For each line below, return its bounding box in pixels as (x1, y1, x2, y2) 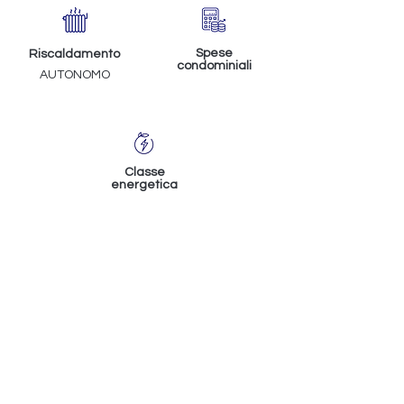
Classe (124, 166, 165, 179)
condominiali (176, 60, 252, 72)
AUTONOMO (39, 69, 110, 81)
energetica (111, 179, 178, 191)
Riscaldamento (29, 48, 120, 60)
